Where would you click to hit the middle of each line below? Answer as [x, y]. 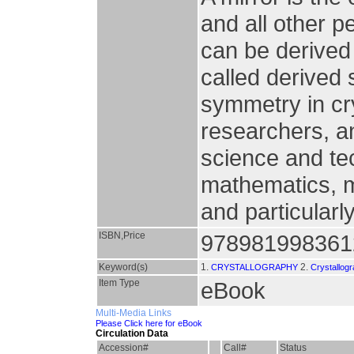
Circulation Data [132, 333]
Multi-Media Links [134, 313]
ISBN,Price [122, 235]
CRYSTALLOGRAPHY [254, 267]
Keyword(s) [123, 267]
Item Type [119, 283]
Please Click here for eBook [149, 323]
